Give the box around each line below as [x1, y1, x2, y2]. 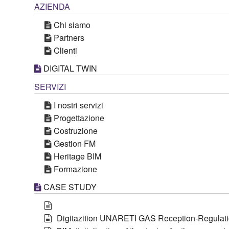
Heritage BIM [54, 150, 101, 162]
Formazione [54, 163, 97, 175]
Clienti [54, 44, 77, 56]
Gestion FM [54, 138, 96, 149]
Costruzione [54, 125, 98, 136]
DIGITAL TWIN [43, 62, 97, 74]
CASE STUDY [43, 181, 97, 193]
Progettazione [54, 112, 104, 124]
